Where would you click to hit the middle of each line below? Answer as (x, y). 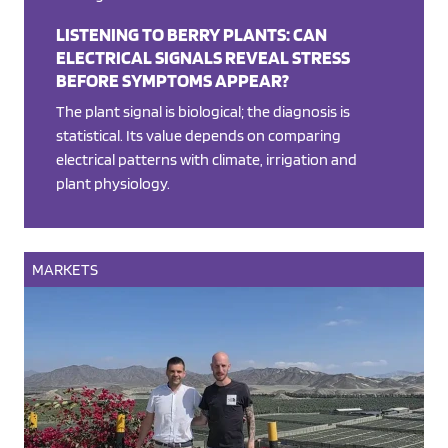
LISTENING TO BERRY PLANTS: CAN (191, 35)
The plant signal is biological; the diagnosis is (203, 112)
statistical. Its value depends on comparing (198, 136)
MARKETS (65, 270)
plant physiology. (113, 184)
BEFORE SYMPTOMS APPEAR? (172, 81)
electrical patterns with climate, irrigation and (206, 160)
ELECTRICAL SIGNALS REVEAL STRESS (203, 58)
